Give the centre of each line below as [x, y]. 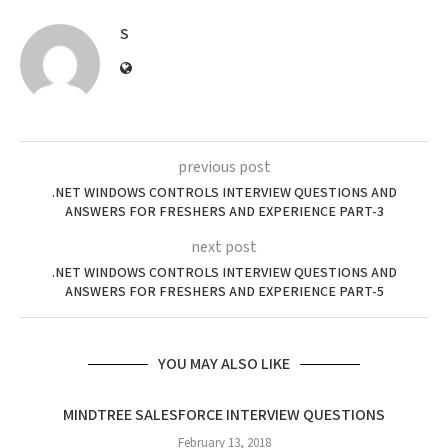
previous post [224, 167]
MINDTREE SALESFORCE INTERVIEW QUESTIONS [224, 415]
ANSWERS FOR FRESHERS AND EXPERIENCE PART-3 [224, 212]
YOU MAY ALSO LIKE [224, 364]
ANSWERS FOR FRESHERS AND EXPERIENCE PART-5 [224, 292]
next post [224, 247]
